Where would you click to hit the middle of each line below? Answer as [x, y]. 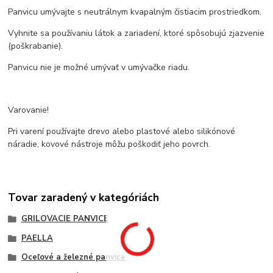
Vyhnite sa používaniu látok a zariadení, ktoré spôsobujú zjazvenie [136, 34]
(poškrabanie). [36, 46]
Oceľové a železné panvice [73, 257]
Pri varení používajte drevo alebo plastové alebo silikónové [122, 132]
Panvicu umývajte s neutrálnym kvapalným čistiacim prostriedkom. [135, 12]
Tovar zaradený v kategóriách [84, 197]
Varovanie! [29, 110]
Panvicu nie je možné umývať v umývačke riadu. [99, 68]
